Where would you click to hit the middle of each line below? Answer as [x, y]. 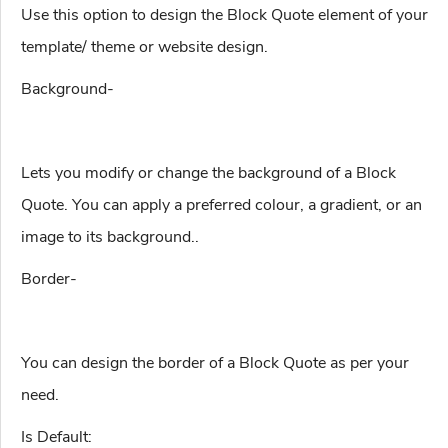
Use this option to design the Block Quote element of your [224, 15]
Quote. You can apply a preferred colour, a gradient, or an [221, 205]
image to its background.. [110, 237]
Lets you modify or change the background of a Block [208, 173]
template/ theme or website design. [144, 47]
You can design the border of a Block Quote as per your [215, 363]
